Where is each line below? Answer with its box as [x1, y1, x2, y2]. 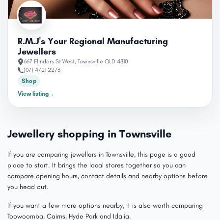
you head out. [7, 183, 49, 191]
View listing [18, 90, 49, 97]
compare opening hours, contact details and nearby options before [7, 172, 208, 180]
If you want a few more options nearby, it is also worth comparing [7, 201, 203, 210]
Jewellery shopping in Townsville [7, 127, 172, 140]
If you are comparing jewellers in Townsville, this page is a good [7, 150, 195, 159]
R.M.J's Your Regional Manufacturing [18, 36, 168, 47]
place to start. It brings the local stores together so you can [7, 161, 186, 169]
